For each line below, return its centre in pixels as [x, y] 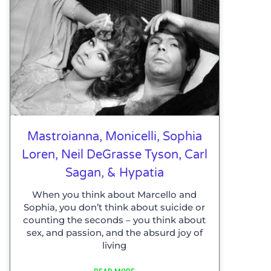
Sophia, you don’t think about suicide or [115, 207]
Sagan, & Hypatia [114, 173]
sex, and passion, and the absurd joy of [114, 233]
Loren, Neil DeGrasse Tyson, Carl [114, 155]
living [115, 246]
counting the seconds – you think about [115, 220]
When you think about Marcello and [115, 195]
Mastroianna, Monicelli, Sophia [114, 137]
